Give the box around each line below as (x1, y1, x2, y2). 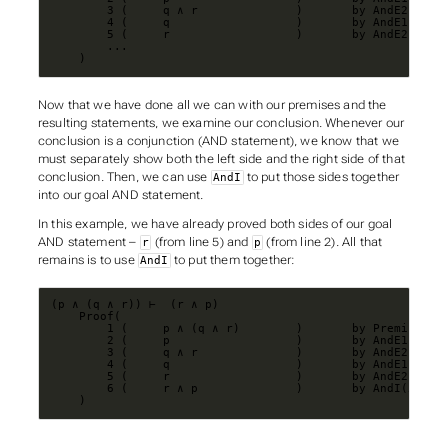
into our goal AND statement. (37, 187, 204, 202)
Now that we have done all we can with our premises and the (37, 97, 387, 112)
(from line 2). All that (263, 235, 383, 250)
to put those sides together (243, 169, 400, 184)
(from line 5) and (151, 235, 252, 250)
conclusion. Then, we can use (37, 169, 211, 184)
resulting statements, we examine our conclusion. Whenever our (37, 115, 405, 130)
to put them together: (170, 253, 296, 268)
